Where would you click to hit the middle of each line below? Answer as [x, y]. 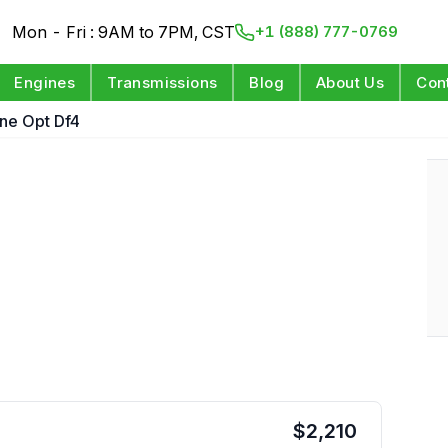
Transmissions [162, 82]
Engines [45, 82]
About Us [350, 82]
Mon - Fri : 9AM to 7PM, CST [124, 32]
